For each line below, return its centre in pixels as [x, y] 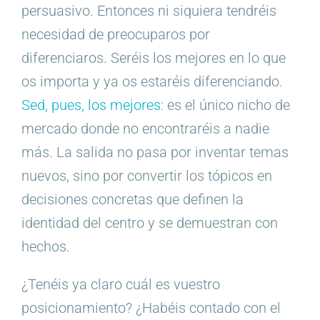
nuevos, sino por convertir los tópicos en [146, 175]
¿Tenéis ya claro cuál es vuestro [120, 284]
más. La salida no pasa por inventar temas [155, 152]
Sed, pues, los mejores [91, 105]
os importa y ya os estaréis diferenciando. [152, 81]
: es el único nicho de [225, 105]
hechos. [45, 246]
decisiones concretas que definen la [132, 199]
